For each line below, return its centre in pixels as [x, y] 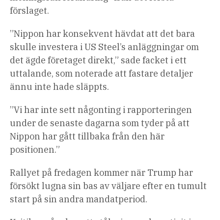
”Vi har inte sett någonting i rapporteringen [101, 110]
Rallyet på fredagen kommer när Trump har [101, 173]
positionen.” [35, 150]
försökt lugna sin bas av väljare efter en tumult [108, 186]
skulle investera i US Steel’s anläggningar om [104, 47]
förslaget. [29, 11]
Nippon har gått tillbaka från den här [87, 137]
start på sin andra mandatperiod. [79, 199]
